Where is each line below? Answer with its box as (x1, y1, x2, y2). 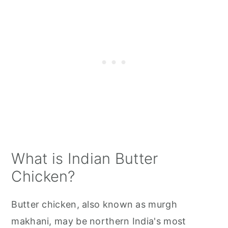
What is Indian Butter (11, 150, 158, 167)
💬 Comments (28, 70, 90, 81)
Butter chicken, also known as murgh (11, 199, 177, 210)
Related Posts (28, 28, 90, 39)
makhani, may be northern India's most (11, 216, 186, 226)
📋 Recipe (28, 49, 71, 60)
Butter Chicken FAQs (28, 8, 121, 18)
